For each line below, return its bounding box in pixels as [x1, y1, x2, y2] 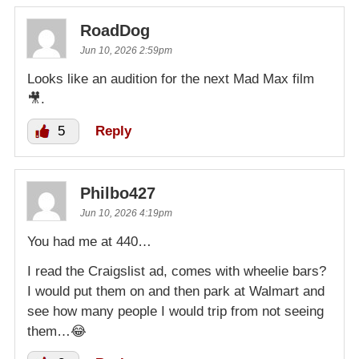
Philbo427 [80, 184, 155, 203]
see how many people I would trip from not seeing [27, 304, 324, 320]
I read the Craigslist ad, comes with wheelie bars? [27, 264, 326, 280]
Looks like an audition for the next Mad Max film [27, 71, 314, 87]
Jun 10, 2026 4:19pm [80, 208, 172, 220]
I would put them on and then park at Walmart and [27, 284, 325, 300]
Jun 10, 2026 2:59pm [80, 45, 172, 57]
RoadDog [80, 22, 150, 40]
